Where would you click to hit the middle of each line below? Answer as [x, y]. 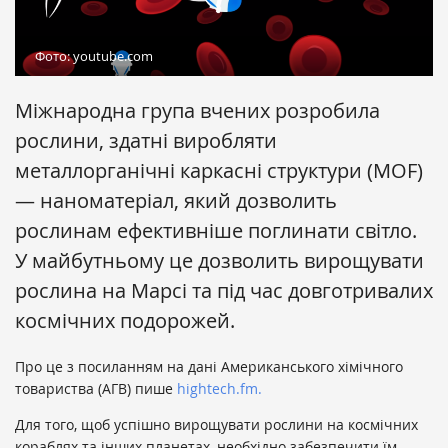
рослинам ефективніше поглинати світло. [216, 231]
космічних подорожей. [125, 321]
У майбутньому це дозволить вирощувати [219, 261]
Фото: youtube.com [94, 56]
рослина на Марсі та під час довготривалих [224, 291]
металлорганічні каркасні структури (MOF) [219, 171]
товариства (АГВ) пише [96, 389]
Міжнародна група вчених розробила [197, 111]
